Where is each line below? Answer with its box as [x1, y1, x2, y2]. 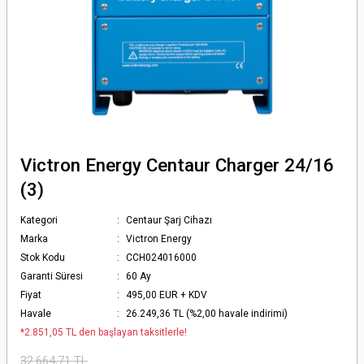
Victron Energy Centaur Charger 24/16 [20, 154, 334, 175]
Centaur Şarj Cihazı [126, 214, 213, 226]
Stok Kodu [20, 252, 65, 263]
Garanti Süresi [20, 271, 83, 282]
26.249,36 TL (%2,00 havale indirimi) [126, 308, 288, 319]
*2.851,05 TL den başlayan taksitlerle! [20, 327, 187, 338]
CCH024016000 [126, 252, 197, 263]
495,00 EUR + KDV [126, 289, 208, 301]
